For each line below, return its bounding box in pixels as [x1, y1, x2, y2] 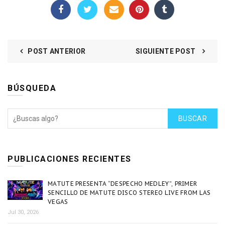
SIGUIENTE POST [136, 47, 197, 56]
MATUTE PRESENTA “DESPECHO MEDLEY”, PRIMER [48, 180, 197, 188]
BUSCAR [178, 115, 207, 123]
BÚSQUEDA [8, 83, 56, 93]
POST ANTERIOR [28, 47, 86, 56]
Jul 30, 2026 [8, 209, 39, 216]
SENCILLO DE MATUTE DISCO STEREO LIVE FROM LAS [48, 189, 211, 197]
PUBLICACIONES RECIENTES [8, 154, 132, 164]
